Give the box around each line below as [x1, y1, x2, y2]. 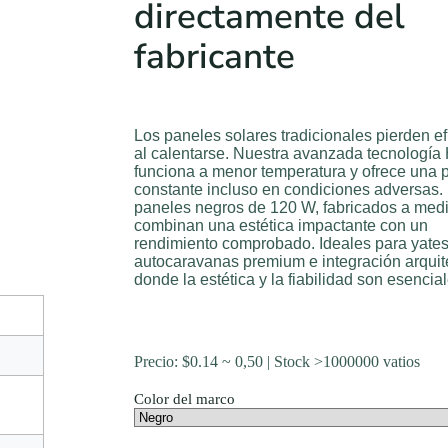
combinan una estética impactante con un [134, 217, 428, 234]
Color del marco [134, 391, 235, 407]
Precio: [134, 353, 182, 370]
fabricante [134, 33, 295, 80]
